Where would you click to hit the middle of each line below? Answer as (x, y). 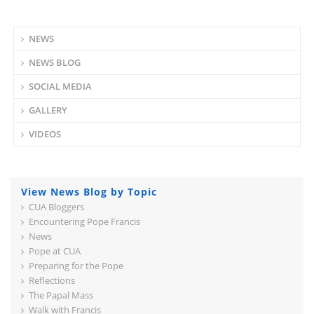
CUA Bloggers (56, 207)
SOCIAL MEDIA (60, 86)
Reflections (52, 280)
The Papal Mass (61, 295)
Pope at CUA (55, 251)
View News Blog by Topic (89, 191)
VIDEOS (45, 134)
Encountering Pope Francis (84, 221)
